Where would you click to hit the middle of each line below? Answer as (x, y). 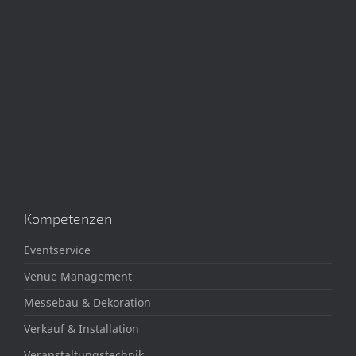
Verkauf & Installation (81, 328)
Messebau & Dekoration (87, 302)
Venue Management (78, 276)
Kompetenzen (68, 218)
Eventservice (57, 250)
